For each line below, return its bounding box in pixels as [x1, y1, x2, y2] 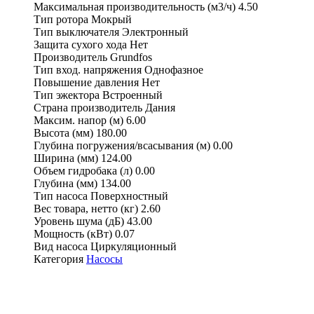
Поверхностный [90, 189, 168, 202]
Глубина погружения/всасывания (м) [34, 139, 210, 151]
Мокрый [91, 13, 132, 25]
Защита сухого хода [34, 38, 127, 50]
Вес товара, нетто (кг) [34, 202, 138, 214]
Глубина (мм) [34, 177, 97, 189]
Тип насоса [34, 189, 88, 202]
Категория [34, 252, 83, 265]
